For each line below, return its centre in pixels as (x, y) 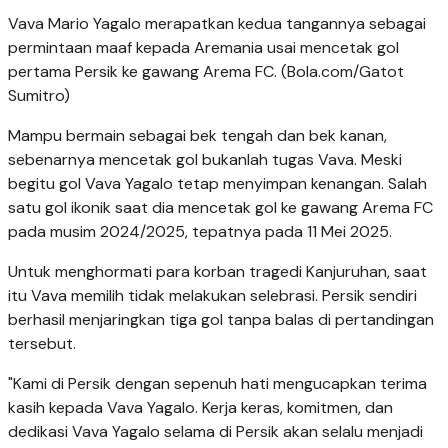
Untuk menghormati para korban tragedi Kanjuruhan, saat (217, 272)
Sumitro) (39, 96)
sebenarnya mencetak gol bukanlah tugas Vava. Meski (205, 160)
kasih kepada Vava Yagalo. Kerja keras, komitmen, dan (200, 408)
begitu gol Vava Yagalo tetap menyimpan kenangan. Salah (217, 184)
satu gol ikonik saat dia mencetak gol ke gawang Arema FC (220, 208)
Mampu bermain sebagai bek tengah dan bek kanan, (197, 136)
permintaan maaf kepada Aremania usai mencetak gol (203, 48)
